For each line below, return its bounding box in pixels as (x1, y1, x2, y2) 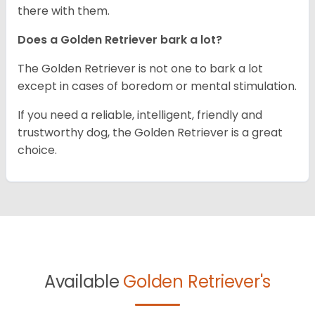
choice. (18, 141, 57, 158)
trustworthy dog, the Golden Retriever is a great (18, 124, 283, 141)
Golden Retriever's (123, 269, 271, 293)
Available (44, 269, 124, 293)
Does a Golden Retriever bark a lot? (18, 31, 222, 48)
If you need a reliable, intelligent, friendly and (18, 106, 262, 123)
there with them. (18, 2, 112, 19)
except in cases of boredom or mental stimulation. (18, 77, 297, 94)
